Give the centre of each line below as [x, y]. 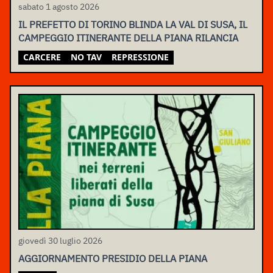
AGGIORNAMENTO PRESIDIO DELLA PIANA [113, 259]
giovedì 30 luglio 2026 [60, 241]
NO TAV [86, 57]
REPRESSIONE [140, 57]
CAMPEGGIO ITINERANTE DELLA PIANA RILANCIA [128, 37]
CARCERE [42, 57]
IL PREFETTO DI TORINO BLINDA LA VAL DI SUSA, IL [133, 24]
